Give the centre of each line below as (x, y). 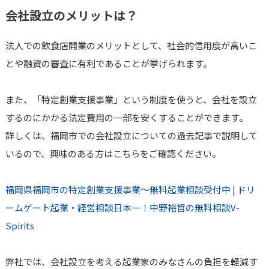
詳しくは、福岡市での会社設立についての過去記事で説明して (131, 136)
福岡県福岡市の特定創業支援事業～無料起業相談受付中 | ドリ (130, 190)
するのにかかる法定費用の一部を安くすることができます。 (126, 118)
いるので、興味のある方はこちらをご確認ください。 (113, 154)
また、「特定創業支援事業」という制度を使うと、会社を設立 (131, 100)
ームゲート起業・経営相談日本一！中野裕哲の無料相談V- (122, 208)
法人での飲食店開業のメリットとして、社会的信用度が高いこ (131, 46)
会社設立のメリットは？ (71, 16)
